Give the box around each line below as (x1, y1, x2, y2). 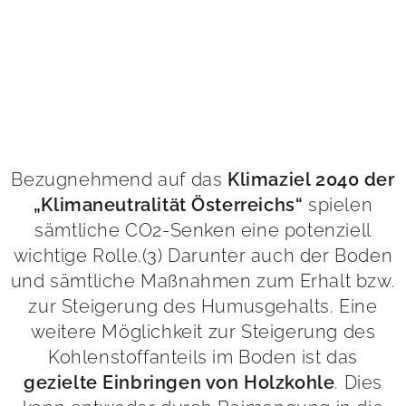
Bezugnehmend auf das (11, 168, 228, 190)
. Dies (334, 371, 382, 393)
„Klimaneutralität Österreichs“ (33, 194, 304, 216)
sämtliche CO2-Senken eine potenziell (34, 218, 372, 241)
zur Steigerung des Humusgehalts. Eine (28, 295, 378, 317)
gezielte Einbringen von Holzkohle (24, 372, 335, 393)
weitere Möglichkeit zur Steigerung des (30, 320, 376, 343)
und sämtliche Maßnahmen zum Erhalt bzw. (10, 269, 396, 292)
